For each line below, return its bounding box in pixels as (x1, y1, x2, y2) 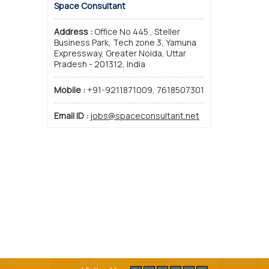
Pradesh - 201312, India (54, 58, 145, 70)
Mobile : (54, 84, 87, 95)
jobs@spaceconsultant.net (90, 110, 199, 121)
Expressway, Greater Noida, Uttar (54, 47, 186, 59)
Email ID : (54, 110, 90, 121)
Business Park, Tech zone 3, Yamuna (54, 37, 196, 48)
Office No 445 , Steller (94, 26, 180, 37)
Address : (54, 26, 94, 37)
